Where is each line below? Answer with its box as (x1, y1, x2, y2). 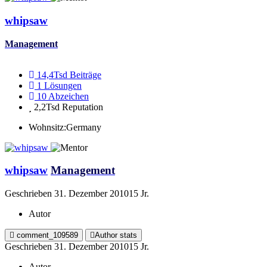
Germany (66, 122, 101, 132)
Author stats (95, 230, 137, 240)
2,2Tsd (34, 101, 60, 112)
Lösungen (44, 80, 82, 91)
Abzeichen (48, 91, 89, 101)
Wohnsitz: (29, 122, 66, 132)
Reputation (62, 101, 103, 112)
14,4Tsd (37, 69, 67, 80)
